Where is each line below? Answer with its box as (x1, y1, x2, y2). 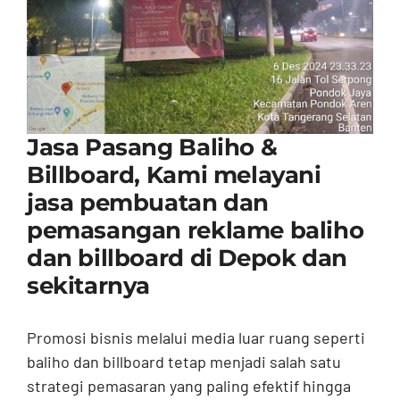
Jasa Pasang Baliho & (26, 133, 278, 162)
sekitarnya (26, 271, 151, 301)
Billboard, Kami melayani (26, 161, 321, 190)
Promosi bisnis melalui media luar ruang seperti (26, 328, 365, 347)
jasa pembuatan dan (26, 188, 269, 218)
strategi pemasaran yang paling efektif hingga (26, 376, 351, 396)
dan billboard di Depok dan (26, 244, 347, 273)
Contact (21, 14, 73, 32)
